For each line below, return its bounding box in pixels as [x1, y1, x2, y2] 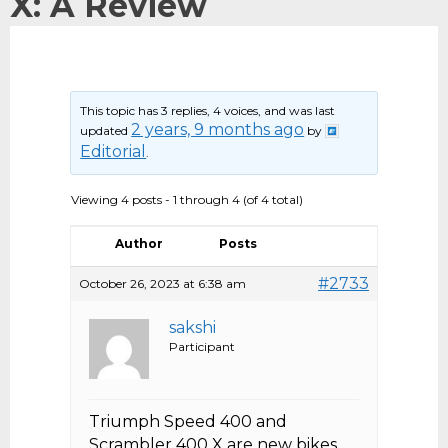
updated [80, 123, 132, 139]
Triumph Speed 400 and [89, 412, 287, 432]
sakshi [169, 318, 216, 338]
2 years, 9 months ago [131, 120, 305, 140]
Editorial [80, 142, 147, 162]
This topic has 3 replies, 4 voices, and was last [80, 103, 336, 119]
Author [115, 236, 163, 252]
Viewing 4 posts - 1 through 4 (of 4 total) [71, 192, 303, 208]
